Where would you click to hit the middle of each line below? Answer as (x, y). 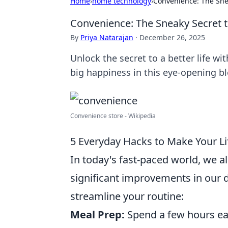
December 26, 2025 (172, 37)
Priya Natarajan (107, 37)
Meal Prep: (97, 215)
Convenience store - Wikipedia (113, 116)
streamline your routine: (127, 196)
